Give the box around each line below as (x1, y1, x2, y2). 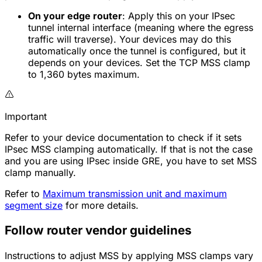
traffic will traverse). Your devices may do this (28, 33, 231, 45)
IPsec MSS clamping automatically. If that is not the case (5, 143, 253, 155)
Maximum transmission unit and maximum (43, 187, 227, 199)
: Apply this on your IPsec (122, 9, 235, 22)
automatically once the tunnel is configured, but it (28, 44, 246, 57)
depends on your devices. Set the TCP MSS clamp (28, 56, 250, 68)
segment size (5, 199, 63, 211)
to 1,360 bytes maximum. (28, 68, 140, 80)
